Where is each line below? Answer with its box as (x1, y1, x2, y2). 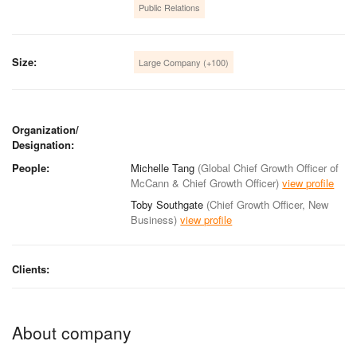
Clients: (12, 261, 49, 277)
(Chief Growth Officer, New (206, 196, 329, 212)
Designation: (12, 136, 74, 152)
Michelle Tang (131, 159, 198, 175)
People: (12, 159, 49, 175)
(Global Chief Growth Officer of (198, 159, 339, 175)
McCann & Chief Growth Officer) (131, 175, 280, 190)
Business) (131, 211, 178, 227)
